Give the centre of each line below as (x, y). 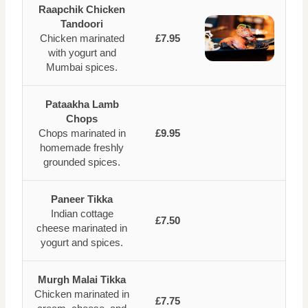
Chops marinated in (82, 133)
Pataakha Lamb (82, 104)
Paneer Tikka (82, 199)
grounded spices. (82, 162)
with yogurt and (82, 53)
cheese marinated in (82, 228)
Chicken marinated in (82, 294)
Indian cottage (82, 213)
